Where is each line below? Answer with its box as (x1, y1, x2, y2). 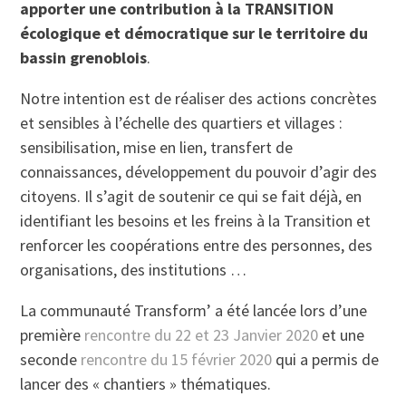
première (20, 324, 85, 346)
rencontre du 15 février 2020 (81, 349, 273, 371)
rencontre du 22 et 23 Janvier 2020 (84, 324, 319, 346)
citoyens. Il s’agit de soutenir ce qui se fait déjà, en (20, 186, 362, 208)
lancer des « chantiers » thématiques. (20, 373, 272, 395)
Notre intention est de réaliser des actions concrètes (20, 88, 378, 110)
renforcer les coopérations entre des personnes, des (20, 235, 373, 256)
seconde (20, 349, 82, 371)
